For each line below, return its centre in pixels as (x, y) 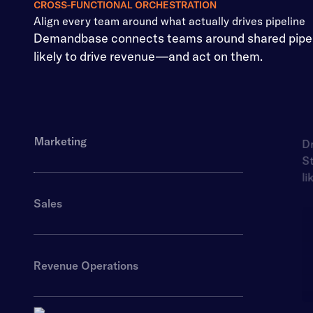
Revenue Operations (86, 265)
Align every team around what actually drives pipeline (169, 21)
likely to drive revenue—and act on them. (148, 56)
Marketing (88, 141)
